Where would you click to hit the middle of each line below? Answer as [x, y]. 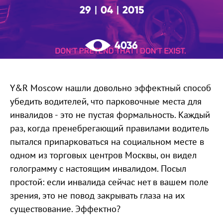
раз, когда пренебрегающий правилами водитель [109, 128]
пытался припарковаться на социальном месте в [107, 141]
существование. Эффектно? [65, 209]
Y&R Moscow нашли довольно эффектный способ [111, 88]
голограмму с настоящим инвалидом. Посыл [98, 168]
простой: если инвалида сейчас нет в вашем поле [109, 182]
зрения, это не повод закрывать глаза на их [98, 195]
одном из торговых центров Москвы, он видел [103, 155]
